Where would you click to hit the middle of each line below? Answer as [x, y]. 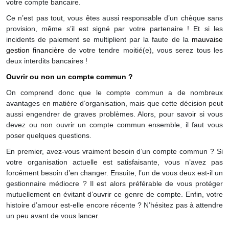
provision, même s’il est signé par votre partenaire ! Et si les [114, 29]
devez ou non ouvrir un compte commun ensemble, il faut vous [114, 125]
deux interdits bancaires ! [47, 62]
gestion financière [36, 51]
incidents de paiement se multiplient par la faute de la [99, 40]
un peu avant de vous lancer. [53, 216]
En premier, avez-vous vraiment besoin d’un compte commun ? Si [114, 152]
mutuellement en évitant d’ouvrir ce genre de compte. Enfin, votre [114, 195]
